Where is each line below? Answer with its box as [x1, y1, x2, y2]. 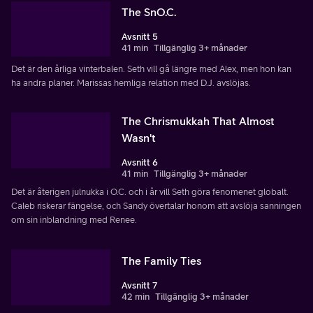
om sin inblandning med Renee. [11, 214, 137, 226]
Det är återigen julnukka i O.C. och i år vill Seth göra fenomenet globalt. [11, 187, 289, 198]
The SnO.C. [122, 6, 176, 19]
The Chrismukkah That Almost [122, 115, 275, 128]
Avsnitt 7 [122, 280, 157, 291]
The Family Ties [122, 254, 201, 268]
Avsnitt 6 [122, 157, 158, 168]
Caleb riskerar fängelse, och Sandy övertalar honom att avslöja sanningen [11, 201, 301, 212]
